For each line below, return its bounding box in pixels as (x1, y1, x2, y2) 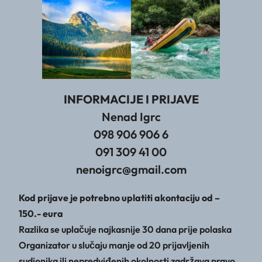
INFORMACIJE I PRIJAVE (63, 92, 199, 107)
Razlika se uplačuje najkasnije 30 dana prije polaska (19, 223, 232, 236)
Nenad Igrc (101, 109, 161, 125)
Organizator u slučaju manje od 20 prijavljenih (19, 239, 209, 251)
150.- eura (19, 208, 63, 220)
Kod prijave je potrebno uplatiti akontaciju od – (19, 192, 220, 204)
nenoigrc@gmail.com (75, 162, 187, 177)
